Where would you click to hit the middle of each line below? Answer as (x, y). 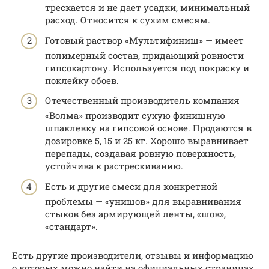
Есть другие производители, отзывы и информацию (133, 255)
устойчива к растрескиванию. (114, 166)
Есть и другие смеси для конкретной (131, 186)
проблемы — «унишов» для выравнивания (143, 201)
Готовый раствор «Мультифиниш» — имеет (144, 40)
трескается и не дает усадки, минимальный (147, 8)
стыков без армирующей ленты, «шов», (135, 213)
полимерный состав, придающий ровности (144, 55)
